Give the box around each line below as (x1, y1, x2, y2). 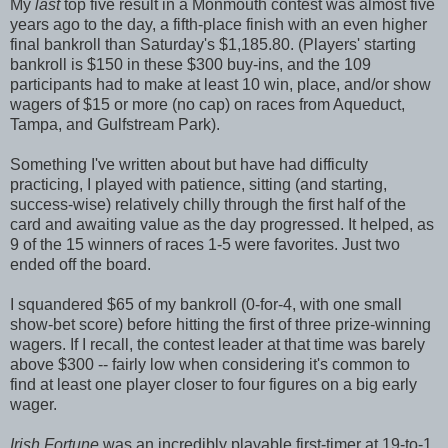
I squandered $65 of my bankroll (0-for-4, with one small (10, 295, 402, 313)
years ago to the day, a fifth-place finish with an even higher (10, 15, 427, 33)
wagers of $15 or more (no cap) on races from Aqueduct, (10, 95, 405, 113)
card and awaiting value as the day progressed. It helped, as (10, 215, 434, 233)
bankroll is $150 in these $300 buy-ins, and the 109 (10, 55, 371, 73)
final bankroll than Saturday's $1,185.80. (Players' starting (10, 35, 416, 53)
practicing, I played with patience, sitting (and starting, (10, 175, 387, 193)
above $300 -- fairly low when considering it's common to (10, 355, 410, 373)
